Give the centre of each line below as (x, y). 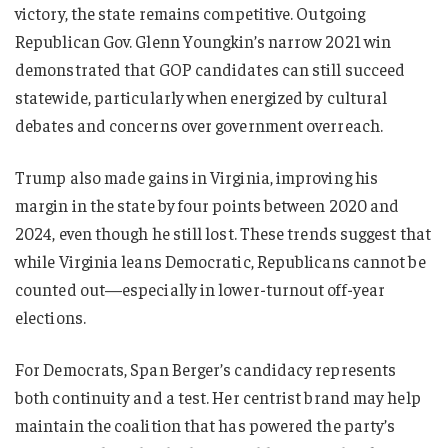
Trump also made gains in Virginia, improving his (197, 176)
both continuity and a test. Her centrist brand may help (218, 396)
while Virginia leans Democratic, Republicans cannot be (220, 260)
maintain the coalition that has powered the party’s (205, 424)
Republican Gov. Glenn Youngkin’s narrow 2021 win (203, 41)
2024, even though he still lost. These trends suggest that (223, 232)
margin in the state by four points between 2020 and (207, 204)
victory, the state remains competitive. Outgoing (190, 13)
